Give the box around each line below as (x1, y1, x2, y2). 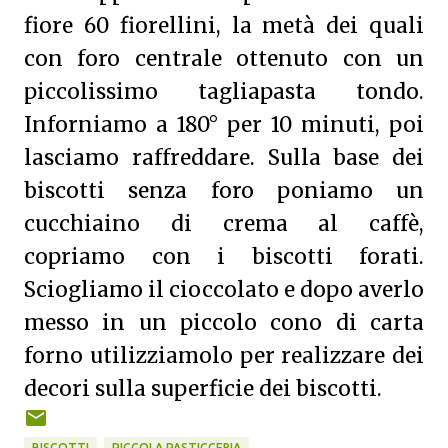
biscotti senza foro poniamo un (24, 178, 424, 204)
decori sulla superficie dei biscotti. (24, 376, 382, 402)
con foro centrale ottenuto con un (24, 46, 424, 72)
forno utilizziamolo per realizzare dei (24, 343, 424, 369)
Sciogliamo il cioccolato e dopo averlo (24, 277, 424, 303)
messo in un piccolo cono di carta (24, 310, 424, 336)
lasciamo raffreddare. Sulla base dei (24, 145, 424, 171)
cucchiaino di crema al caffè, (24, 211, 424, 237)
